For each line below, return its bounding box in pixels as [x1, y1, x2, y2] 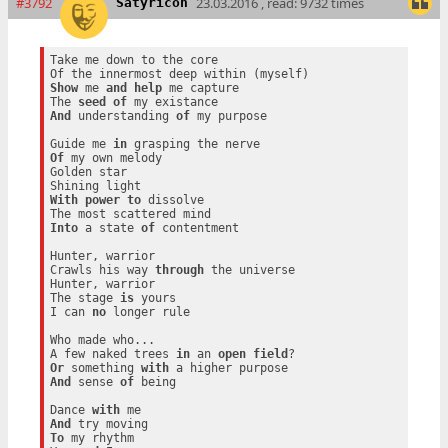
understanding [70, 108, 176, 123]
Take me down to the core [49, 52, 218, 67]
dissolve [140, 192, 204, 207]
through [154, 262, 204, 277]
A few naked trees [49, 346, 176, 361]
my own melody [63, 150, 162, 165]
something [63, 360, 141, 375]
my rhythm [63, 430, 134, 445]
